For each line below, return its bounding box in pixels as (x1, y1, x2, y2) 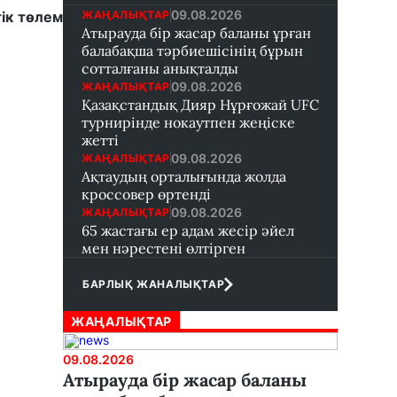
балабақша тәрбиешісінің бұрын (82, 42, 303, 59)
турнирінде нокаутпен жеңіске (82, 113, 295, 131)
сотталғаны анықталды (82, 59, 238, 77)
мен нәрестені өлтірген (82, 239, 245, 257)
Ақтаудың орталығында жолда (82, 167, 286, 185)
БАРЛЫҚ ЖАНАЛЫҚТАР (82, 277, 225, 291)
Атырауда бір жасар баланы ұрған (82, 24, 311, 42)
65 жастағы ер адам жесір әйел (82, 222, 294, 239)
